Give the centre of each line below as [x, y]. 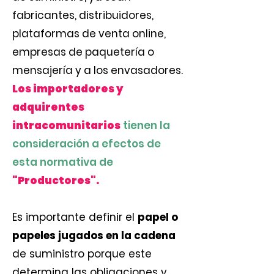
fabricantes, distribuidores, [83, 15]
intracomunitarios [66, 125]
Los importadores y [68, 89]
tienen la [145, 125]
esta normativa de [63, 162]
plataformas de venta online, [89, 34]
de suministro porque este [82, 254]
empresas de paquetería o [83, 52]
